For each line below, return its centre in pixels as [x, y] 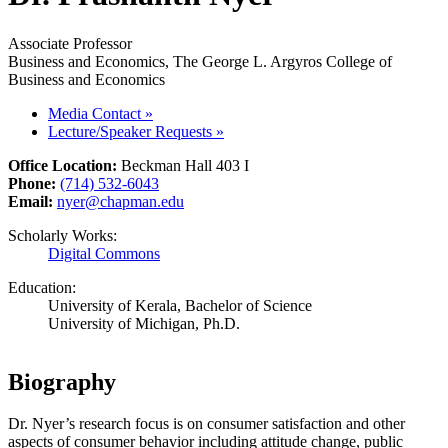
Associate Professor [70, 43]
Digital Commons [104, 253]
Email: [32, 201]
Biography [62, 381]
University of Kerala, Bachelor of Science [180, 305]
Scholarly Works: [62, 235]
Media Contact [96, 113]
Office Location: [64, 165]
